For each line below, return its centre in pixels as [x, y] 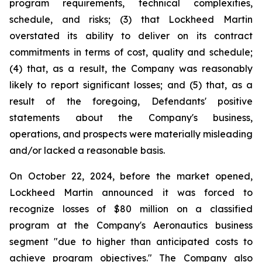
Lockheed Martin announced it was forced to [131, 192]
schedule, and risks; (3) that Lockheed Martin [131, 19]
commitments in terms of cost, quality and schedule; [131, 52]
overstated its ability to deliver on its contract [131, 36]
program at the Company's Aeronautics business [131, 225]
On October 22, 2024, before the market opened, [131, 176]
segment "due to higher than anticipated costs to [131, 242]
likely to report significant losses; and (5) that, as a [131, 85]
